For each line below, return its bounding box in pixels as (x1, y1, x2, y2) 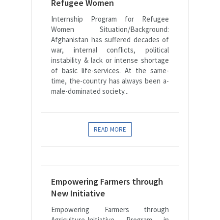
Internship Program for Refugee (51, 14, 169, 24)
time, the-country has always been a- (51, 76, 169, 85)
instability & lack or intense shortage (51, 55, 169, 65)
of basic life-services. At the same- (51, 65, 169, 75)
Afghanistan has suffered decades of (51, 34, 169, 44)
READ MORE (94, 125, 126, 134)
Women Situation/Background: (51, 24, 169, 34)
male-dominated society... (51, 86, 129, 96)
